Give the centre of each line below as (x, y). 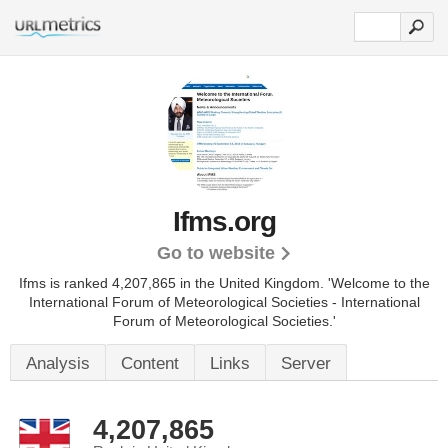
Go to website (215, 253)
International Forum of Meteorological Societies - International (224, 302)
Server (306, 363)
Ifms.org (224, 221)
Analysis (58, 363)
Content (150, 363)
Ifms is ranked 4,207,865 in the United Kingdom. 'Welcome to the (224, 283)
